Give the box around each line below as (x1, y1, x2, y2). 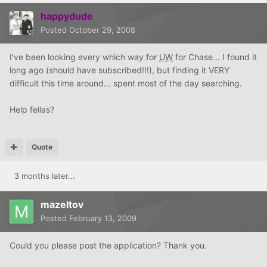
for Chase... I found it (173, 51, 257, 62)
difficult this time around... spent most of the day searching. (10, 77, 242, 88)
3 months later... (14, 170, 75, 181)
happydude (41, 10, 93, 22)
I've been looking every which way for (10, 51, 159, 62)
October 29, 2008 (69, 24, 135, 35)
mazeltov (41, 198, 83, 210)
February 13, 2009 (69, 213, 136, 223)
